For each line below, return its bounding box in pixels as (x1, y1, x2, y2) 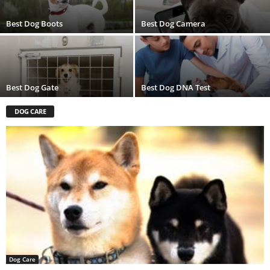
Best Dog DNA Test (141, 82, 210, 93)
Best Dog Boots (6, 18, 63, 30)
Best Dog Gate (6, 82, 58, 93)
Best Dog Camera (141, 18, 206, 30)
